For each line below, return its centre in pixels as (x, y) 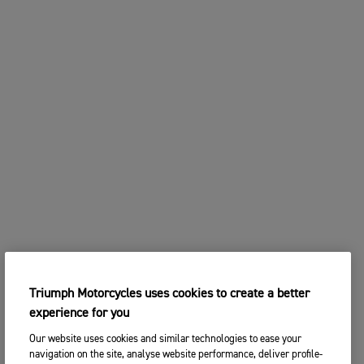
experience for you (80, 314)
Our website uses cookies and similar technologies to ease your (166, 339)
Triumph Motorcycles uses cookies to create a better (170, 294)
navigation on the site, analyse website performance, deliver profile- (176, 355)
